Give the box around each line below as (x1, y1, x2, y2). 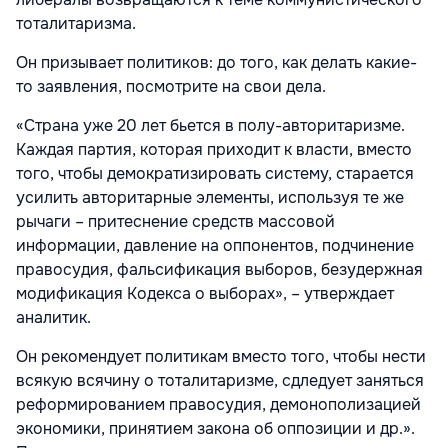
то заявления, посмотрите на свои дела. (16, 76, 326, 97)
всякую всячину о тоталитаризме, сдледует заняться (16, 370, 424, 391)
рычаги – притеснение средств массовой (16, 211, 335, 232)
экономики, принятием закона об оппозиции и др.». (16, 418, 415, 439)
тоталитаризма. (16, 13, 136, 34)
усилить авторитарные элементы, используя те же (16, 187, 404, 208)
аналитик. (16, 307, 91, 328)
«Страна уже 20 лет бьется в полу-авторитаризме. (16, 115, 405, 136)
